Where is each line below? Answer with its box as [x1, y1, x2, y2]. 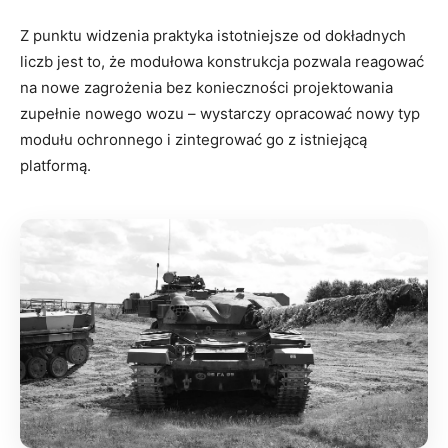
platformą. [20, 155, 91, 175]
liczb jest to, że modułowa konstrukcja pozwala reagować [20, 51, 424, 71]
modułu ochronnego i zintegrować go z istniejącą [20, 129, 367, 149]
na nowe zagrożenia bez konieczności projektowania [20, 77, 393, 97]
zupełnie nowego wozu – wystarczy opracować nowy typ [20, 103, 420, 123]
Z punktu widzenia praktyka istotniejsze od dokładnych [20, 25, 406, 45]
